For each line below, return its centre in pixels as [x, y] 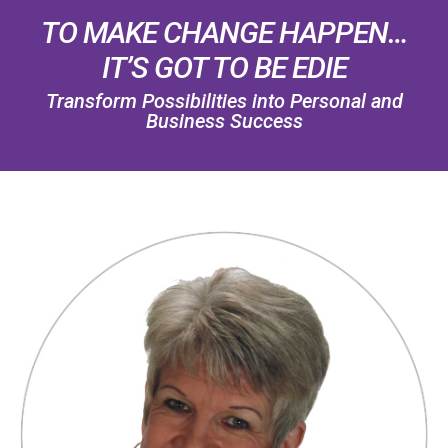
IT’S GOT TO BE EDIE [224, 67]
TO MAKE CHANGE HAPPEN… [224, 32]
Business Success [224, 121]
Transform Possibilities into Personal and [224, 101]
